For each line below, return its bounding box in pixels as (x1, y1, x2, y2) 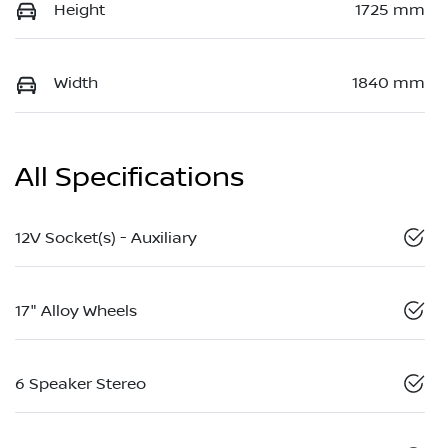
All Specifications (15, 160, 244, 194)
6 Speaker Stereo (15, 374, 146, 393)
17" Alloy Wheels (15, 301, 137, 320)
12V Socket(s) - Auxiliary (15, 228, 197, 247)
